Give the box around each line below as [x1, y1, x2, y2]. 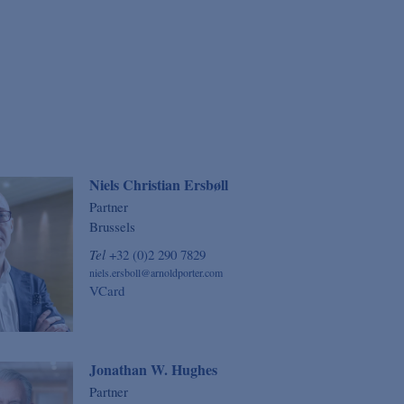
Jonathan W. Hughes [88, 359, 217, 381]
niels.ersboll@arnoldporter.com [88, 264, 223, 280]
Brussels [88, 216, 135, 235]
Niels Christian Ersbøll [88, 173, 228, 195]
